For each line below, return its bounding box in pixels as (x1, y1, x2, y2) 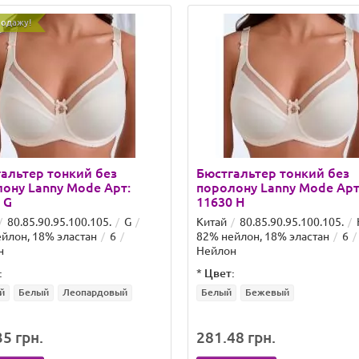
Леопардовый (63, 287, 127, 297)
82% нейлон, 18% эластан (196, 230, 329, 243)
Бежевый (245, 287, 289, 297)
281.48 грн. (196, 329, 276, 346)
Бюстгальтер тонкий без (196, 166, 349, 180)
